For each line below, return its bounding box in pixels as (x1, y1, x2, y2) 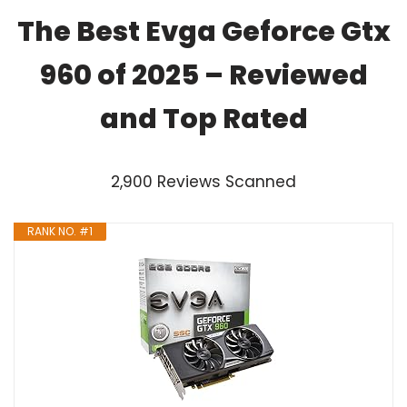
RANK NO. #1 (27, 223, 93, 239)
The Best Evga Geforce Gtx (16, 12, 391, 51)
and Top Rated (99, 99, 308, 138)
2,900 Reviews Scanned (111, 170, 296, 193)
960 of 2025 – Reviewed (39, 55, 368, 94)
